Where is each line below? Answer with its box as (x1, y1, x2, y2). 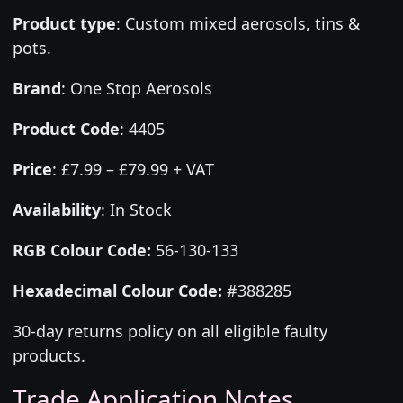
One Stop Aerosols (69, 76, 212, 99)
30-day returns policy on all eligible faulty (12, 319, 327, 342)
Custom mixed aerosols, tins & (124, 12, 360, 34)
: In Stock (100, 198, 172, 220)
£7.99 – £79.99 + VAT (60, 157, 214, 180)
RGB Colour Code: (12, 238, 151, 261)
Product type (12, 12, 116, 34)
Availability (12, 198, 101, 220)
